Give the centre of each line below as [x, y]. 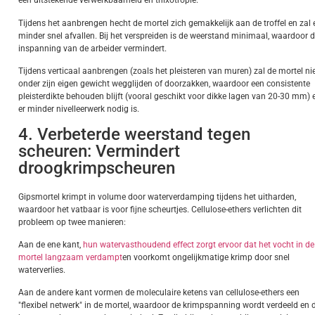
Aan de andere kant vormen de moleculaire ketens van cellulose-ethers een [159, 293]
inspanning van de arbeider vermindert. [92, 48]
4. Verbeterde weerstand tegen [134, 134]
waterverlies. [42, 270]
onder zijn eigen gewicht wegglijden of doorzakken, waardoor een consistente [164, 84]
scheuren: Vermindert [99, 151]
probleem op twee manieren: [72, 222]
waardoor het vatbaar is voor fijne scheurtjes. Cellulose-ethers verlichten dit [160, 209]
